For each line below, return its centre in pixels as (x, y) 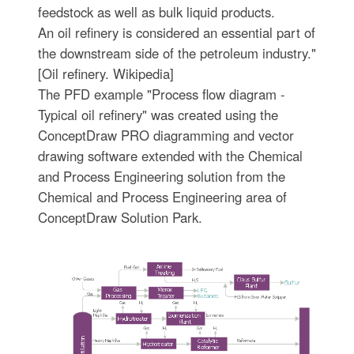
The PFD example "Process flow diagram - (161, 94)
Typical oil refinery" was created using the (158, 115)
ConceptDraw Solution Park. (120, 217)
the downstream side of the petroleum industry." (177, 53)
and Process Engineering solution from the (161, 176)
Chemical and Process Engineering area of (162, 197)
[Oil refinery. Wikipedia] (105, 73)
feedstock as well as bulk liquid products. (156, 12)
